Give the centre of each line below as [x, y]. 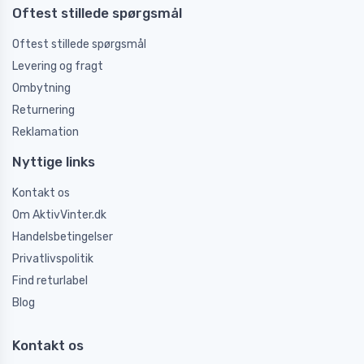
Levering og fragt [58, 66]
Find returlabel [50, 280]
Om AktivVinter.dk [59, 214]
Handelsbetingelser [63, 236]
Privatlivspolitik [53, 258]
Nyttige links [54, 161]
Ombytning [41, 88]
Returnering [43, 110]
